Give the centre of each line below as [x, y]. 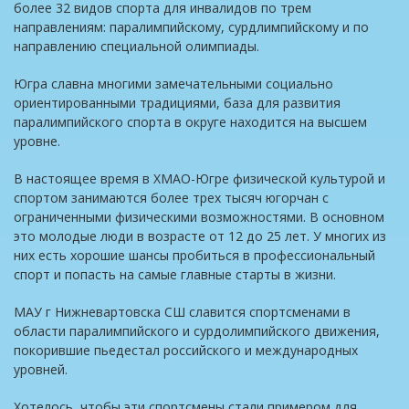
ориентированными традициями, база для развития [177, 103]
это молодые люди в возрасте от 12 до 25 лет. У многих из [200, 236]
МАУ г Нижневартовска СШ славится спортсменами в [182, 312]
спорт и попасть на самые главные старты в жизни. [175, 274]
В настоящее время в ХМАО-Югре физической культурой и [199, 178]
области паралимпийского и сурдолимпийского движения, [197, 331]
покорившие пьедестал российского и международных [186, 350]
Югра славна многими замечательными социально [173, 84]
